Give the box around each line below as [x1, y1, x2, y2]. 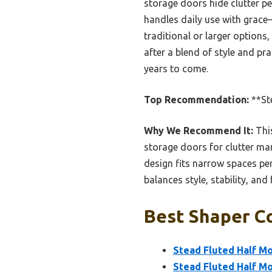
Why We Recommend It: [144, 125, 253, 137]
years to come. [144, 63, 208, 75]
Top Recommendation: [144, 94, 249, 106]
